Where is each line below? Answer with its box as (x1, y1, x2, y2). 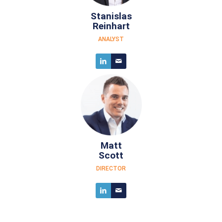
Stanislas (90, 10, 132, 22)
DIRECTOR (96, 165, 126, 172)
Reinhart (92, 20, 130, 32)
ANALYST (98, 36, 124, 43)
